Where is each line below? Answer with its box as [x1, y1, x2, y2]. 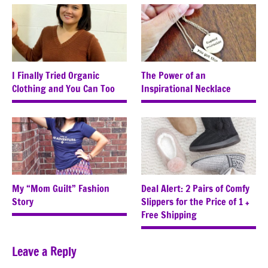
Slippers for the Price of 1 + [141, 195, 249, 209]
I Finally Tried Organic [12, 69, 99, 83]
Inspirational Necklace [141, 82, 231, 96]
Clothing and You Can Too [12, 82, 115, 96]
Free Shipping [141, 208, 197, 222]
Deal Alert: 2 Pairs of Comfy [141, 182, 249, 196]
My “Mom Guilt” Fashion [12, 182, 109, 196]
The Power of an [141, 69, 206, 83]
